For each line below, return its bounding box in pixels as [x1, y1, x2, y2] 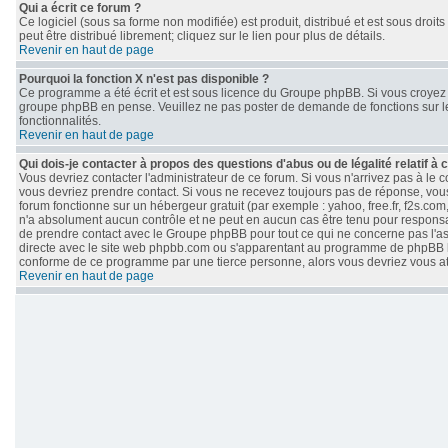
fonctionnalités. [19, 114, 101, 128]
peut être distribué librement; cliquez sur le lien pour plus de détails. [19, 29, 385, 43]
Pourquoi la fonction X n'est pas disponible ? [19, 72, 269, 86]
